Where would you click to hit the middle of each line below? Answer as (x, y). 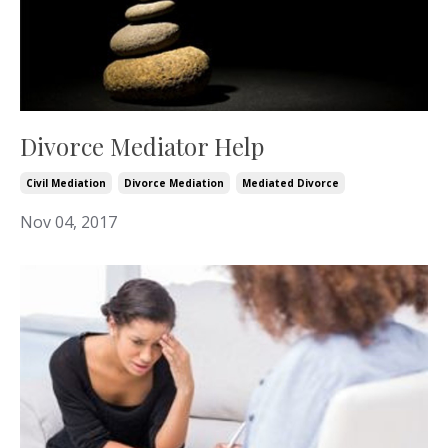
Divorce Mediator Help (142, 145)
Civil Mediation (66, 182)
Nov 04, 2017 (68, 221)
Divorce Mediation (174, 182)
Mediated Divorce (290, 182)
